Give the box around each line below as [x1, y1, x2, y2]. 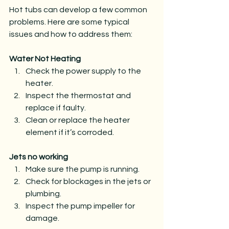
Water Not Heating [9, 54, 81, 63]
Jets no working [9, 152, 68, 161]
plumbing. [26, 189, 61, 198]
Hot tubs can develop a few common [9, 5, 149, 14]
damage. [26, 214, 59, 222]
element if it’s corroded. [26, 128, 114, 136]
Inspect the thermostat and [26, 91, 132, 100]
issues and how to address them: [9, 30, 132, 38]
